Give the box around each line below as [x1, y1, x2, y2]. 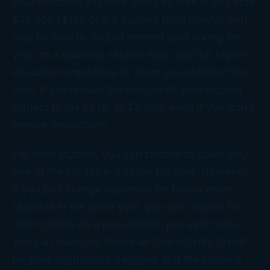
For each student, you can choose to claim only [12, 147, 248, 160]
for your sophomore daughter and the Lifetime [12, 252, 242, 265]
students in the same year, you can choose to [12, 199, 237, 213]
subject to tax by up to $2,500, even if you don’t [12, 100, 254, 113]
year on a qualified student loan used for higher [12, 48, 246, 61]
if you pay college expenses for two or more [12, 182, 232, 195]
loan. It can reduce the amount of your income [12, 83, 242, 96]
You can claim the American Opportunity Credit [12, 234, 246, 248]
